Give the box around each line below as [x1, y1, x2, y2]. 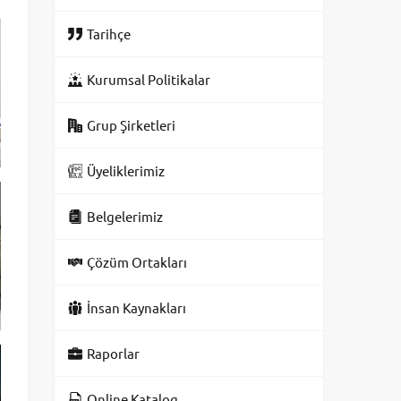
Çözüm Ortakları [87, 253, 187, 270]
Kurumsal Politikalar [87, 71, 210, 88]
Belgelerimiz [87, 208, 163, 225]
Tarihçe [87, 25, 131, 42]
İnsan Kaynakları [87, 299, 186, 316]
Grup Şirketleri [87, 116, 175, 133]
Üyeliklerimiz [87, 162, 165, 179]
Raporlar [87, 345, 140, 362]
